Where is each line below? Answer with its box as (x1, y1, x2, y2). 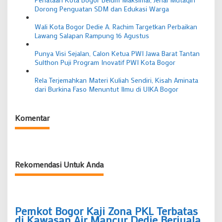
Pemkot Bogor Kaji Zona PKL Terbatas (15, 204, 198, 219)
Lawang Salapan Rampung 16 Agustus (35, 30, 149, 40)
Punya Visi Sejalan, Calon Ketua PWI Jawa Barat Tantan (35, 48, 200, 58)
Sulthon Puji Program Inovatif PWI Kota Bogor (35, 57, 175, 67)
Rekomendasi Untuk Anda (15, 159, 104, 169)
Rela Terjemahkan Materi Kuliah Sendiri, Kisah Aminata (35, 75, 198, 85)
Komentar (15, 112, 50, 123)
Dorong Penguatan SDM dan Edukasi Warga (35, 3, 169, 13)
